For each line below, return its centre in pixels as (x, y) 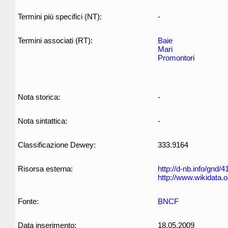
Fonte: (28, 201)
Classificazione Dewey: (57, 145)
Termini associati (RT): (55, 40)
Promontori (176, 58)
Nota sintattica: (42, 121)
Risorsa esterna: (45, 169)
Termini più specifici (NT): (60, 17)
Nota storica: (39, 97)
